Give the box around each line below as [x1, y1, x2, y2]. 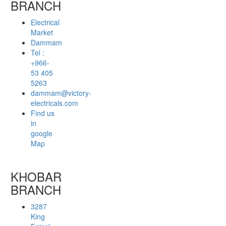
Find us [31, 107, 55, 118]
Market [31, 27, 53, 37]
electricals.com [31, 97, 79, 108]
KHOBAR [11, 167, 62, 185]
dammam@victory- [31, 87, 92, 98]
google [31, 128, 53, 138]
